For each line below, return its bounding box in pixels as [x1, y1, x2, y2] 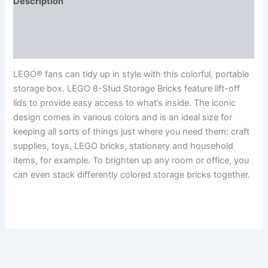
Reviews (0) [13, 41, 65, 53]
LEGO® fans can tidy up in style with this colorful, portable [13, 69, 249, 80]
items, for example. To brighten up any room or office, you [13, 155, 249, 166]
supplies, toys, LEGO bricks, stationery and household [13, 141, 234, 152]
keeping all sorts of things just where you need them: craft [13, 126, 250, 138]
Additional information [13, 19, 109, 30]
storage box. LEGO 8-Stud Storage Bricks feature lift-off [13, 83, 240, 95]
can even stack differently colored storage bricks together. [13, 169, 251, 181]
